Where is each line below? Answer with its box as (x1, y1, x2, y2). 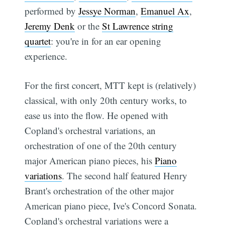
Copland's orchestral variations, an (25, 124, 156, 137)
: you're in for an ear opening (51, 34, 162, 47)
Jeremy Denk (25, 19, 75, 32)
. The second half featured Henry (62, 169, 188, 182)
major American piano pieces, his (25, 154, 155, 167)
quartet (25, 34, 51, 47)
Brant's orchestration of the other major (25, 184, 174, 197)
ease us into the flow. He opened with (25, 109, 169, 122)
